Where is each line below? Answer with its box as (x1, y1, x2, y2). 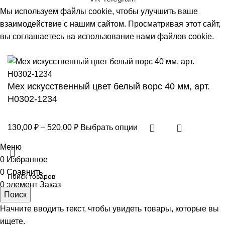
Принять (7, 46, 32, 54)
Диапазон (78, 117, 114, 126)
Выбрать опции (80, 123, 140, 132)
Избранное (7, 155, 48, 164)
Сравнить (7, 168, 43, 177)
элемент (7, 180, 38, 189)
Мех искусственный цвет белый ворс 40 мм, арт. (8, 81, 210, 92)
